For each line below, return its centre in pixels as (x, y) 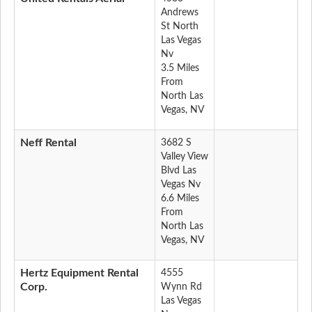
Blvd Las (179, 171)
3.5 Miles (180, 69)
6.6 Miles (180, 199)
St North (180, 27)
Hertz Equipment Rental (79, 273)
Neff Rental (48, 143)
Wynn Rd (181, 287)
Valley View (185, 157)
